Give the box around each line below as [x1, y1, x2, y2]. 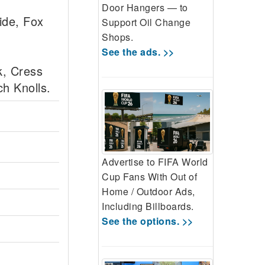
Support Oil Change [102, 15, 190, 29]
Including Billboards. [102, 199, 194, 214]
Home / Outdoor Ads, [102, 185, 195, 199]
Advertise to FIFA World [102, 155, 208, 169]
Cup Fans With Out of [102, 170, 197, 184]
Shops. [102, 30, 133, 44]
